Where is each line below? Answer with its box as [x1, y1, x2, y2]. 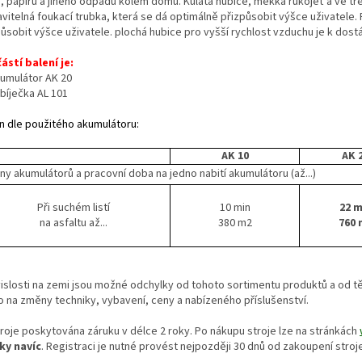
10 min [219, 199, 250, 216]
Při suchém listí [36, 199, 110, 216]
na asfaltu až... [39, 214, 107, 231]
